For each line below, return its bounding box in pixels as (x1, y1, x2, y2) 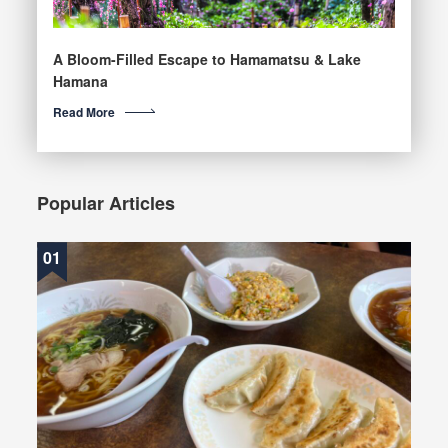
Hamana (52, 71, 108, 92)
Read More (52, 103, 115, 122)
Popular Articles (37, 190, 176, 217)
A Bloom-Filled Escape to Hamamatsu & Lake (52, 49, 361, 70)
